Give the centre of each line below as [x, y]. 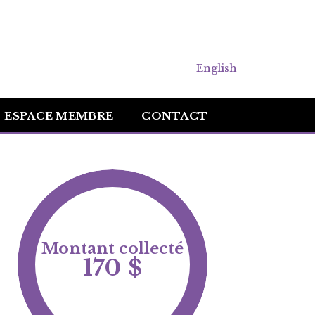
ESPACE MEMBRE [59, 116]
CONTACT [175, 116]
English [217, 67]
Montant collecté [112, 249]
